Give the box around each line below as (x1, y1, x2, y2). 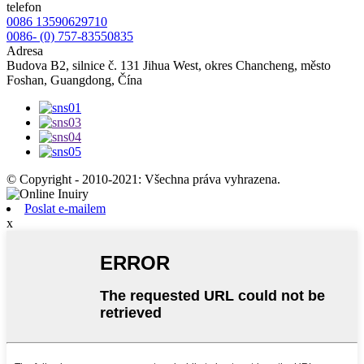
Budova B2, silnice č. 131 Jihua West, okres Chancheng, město (6, 58, 331, 72)
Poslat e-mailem (24, 201, 106, 215)
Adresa (6, 43, 43, 58)
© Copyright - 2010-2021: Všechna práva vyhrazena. (6, 171, 280, 186)
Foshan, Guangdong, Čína (6, 72, 142, 87)
